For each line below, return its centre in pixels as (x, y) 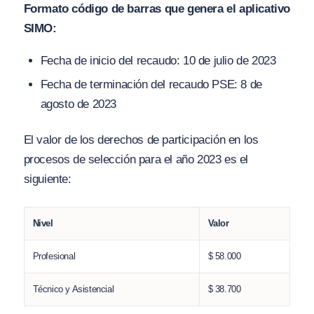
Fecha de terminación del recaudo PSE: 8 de (151, 84)
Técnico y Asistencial (73, 289)
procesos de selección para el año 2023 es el (136, 159)
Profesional (54, 256)
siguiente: (47, 179)
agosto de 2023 (78, 104)
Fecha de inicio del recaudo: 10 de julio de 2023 (158, 60)
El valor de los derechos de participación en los (141, 139)
